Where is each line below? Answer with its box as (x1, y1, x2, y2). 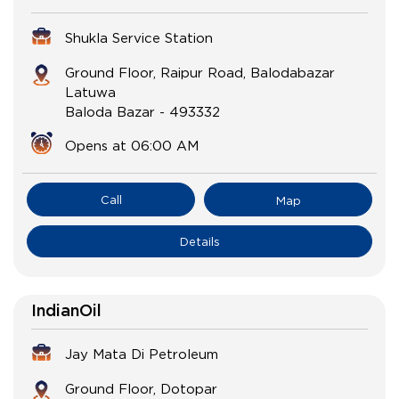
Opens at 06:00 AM (65, 138, 199, 153)
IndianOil (31, 304, 102, 321)
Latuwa (65, 85, 116, 100)
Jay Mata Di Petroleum (65, 346, 218, 362)
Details (179, 235, 220, 248)
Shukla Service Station (65, 30, 213, 45)
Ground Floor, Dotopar (65, 381, 217, 396)
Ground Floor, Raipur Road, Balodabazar (65, 65, 335, 80)
